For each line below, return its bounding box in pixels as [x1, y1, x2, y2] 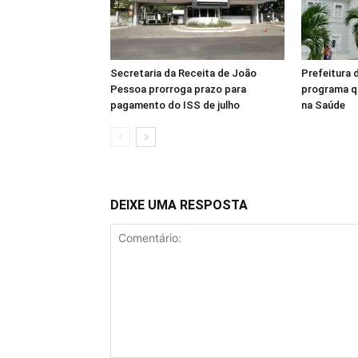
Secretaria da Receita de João [110, 67, 257, 79]
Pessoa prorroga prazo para [110, 83, 246, 95]
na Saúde [301, 99, 345, 111]
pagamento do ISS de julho [110, 99, 240, 111]
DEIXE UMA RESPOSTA [110, 197, 248, 213]
